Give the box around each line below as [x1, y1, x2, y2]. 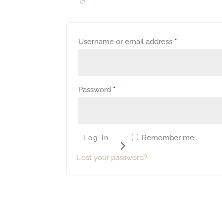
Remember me [142, 133, 195, 142]
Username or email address [78, 37, 175, 46]
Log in [83, 134, 110, 142]
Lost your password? [77, 153, 148, 163]
